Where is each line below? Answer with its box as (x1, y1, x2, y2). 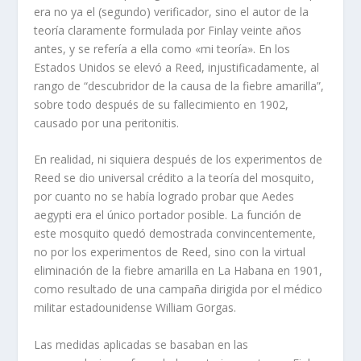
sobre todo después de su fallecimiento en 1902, (34, 96, 289, 112)
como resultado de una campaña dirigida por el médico (34, 281, 323, 297)
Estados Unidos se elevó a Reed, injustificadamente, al (34, 59, 320, 75)
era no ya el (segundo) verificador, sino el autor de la (34, 3, 309, 19)
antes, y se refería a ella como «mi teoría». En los (34, 40, 291, 56)
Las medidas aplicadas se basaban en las (34, 336, 249, 352)
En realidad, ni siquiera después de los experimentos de (34, 151, 323, 168)
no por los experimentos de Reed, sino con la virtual (34, 244, 306, 260)
